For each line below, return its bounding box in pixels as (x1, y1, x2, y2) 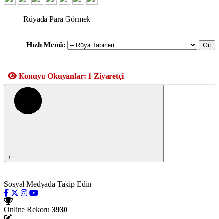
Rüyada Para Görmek (23, 15, 90, 23)
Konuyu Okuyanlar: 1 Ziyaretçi (17, 72, 124, 80)
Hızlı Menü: (26, 41, 66, 49)
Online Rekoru (4, 205, 50, 214)
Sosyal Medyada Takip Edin (4, 180, 91, 188)
